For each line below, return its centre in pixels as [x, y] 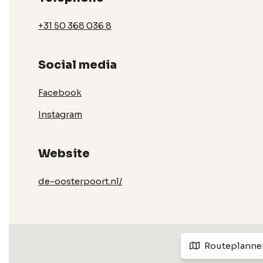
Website [64, 154]
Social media [77, 65]
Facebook [60, 92]
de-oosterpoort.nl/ [80, 181]
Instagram [60, 114]
